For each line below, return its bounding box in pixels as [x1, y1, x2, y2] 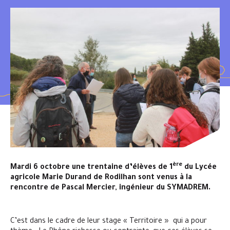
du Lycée [182, 164, 217, 172]
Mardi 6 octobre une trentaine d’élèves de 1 [10, 164, 172, 172]
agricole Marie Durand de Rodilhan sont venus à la [10, 174, 192, 183]
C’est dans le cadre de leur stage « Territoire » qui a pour [10, 218, 207, 226]
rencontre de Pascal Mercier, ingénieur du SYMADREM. [10, 184, 210, 193]
